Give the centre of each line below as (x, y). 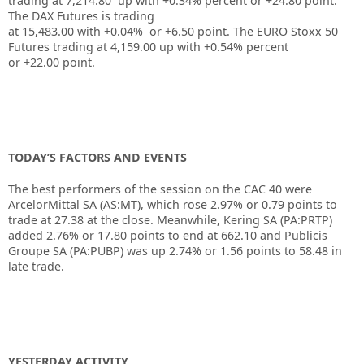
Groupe (29, 250)
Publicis (306, 235)
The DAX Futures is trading (81, 15)
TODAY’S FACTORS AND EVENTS (97, 157)
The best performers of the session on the (126, 188)
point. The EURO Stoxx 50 (268, 31)
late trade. (36, 266)
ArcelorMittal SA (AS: (64, 204)
